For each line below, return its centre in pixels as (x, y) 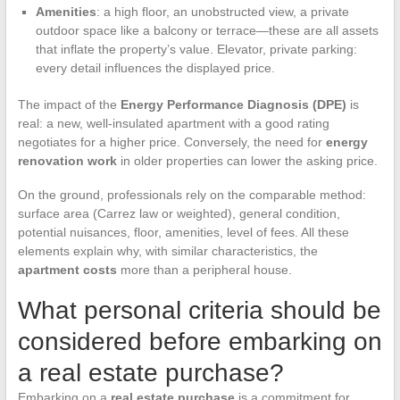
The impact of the (69, 104)
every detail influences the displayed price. (155, 67)
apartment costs (67, 269)
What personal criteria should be (199, 310)
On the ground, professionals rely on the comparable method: (192, 194)
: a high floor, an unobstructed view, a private (222, 11)
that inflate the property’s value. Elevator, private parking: (196, 49)
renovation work (67, 160)
